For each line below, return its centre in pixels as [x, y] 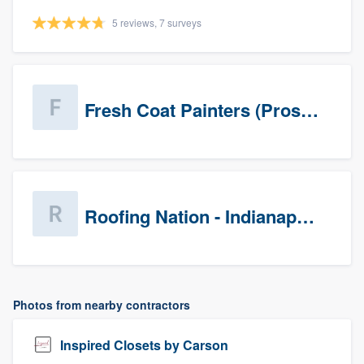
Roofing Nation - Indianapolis [305, 216]
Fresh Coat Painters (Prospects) [310, 110]
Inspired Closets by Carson [144, 344]
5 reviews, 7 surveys [157, 22]
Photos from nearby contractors [102, 305]
